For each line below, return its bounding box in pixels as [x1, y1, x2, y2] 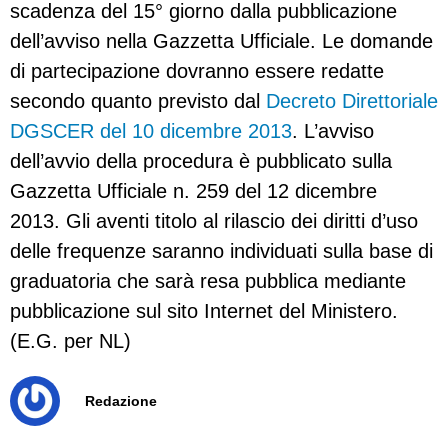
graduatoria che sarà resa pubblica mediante [10, 270, 406, 293]
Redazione [85, 393, 157, 410]
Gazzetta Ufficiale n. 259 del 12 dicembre [10, 180, 377, 203]
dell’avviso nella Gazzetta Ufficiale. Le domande [10, 30, 433, 53]
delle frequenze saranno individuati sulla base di [10, 240, 433, 263]
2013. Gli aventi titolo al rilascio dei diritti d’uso [10, 210, 418, 233]
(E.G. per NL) [10, 330, 131, 353]
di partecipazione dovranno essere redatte [10, 60, 384, 83]
